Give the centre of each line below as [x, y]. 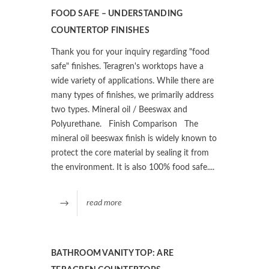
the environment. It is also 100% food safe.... [133, 167]
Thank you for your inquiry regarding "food [130, 52]
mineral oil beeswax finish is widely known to [134, 138]
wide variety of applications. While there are [132, 81]
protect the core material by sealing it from [130, 153]
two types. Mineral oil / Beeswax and [119, 110]
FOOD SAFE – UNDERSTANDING [117, 14]
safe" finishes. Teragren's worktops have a [127, 66]
